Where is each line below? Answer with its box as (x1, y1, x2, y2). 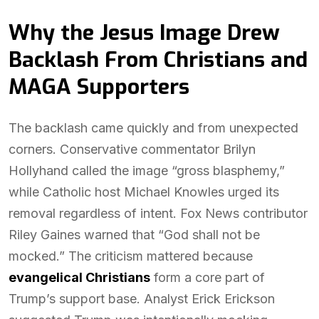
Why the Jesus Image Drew (9, 19, 280, 47)
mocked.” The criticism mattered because (9, 249, 253, 263)
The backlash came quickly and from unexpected (9, 120, 298, 135)
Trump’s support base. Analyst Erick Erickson (9, 291, 275, 306)
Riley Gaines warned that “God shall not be (9, 227, 260, 242)
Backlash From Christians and (9, 46, 308, 74)
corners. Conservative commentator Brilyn (9, 142, 256, 157)
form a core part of (150, 270, 265, 285)
